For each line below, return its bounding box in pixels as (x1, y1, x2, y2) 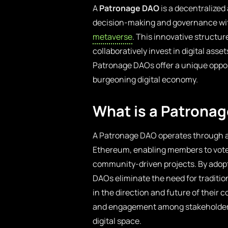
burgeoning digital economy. (93, 74, 198, 85)
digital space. (93, 215, 141, 226)
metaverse (93, 31, 132, 42)
